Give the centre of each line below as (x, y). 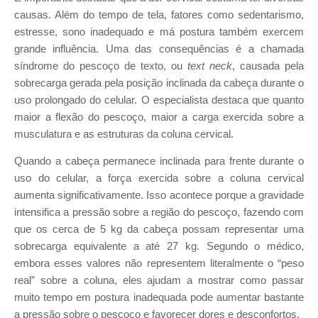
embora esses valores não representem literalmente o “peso (159, 264)
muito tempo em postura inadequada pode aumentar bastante (159, 298)
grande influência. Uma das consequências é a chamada (159, 49)
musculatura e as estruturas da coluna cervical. (125, 134)
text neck (210, 66)
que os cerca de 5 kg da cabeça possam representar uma (159, 230)
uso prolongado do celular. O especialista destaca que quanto (159, 100)
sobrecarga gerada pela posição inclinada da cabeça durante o (159, 83)
